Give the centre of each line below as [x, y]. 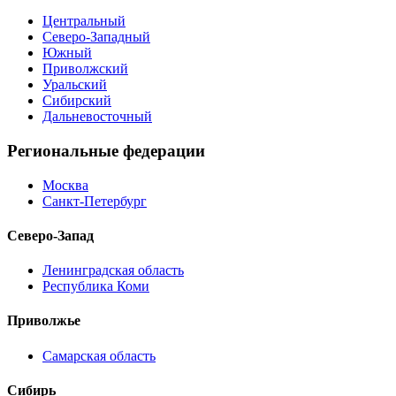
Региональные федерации [106, 150]
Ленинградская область [113, 270]
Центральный [84, 21]
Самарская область [99, 355]
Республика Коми [96, 286]
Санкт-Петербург [95, 201]
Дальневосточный [97, 117]
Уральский [75, 85]
